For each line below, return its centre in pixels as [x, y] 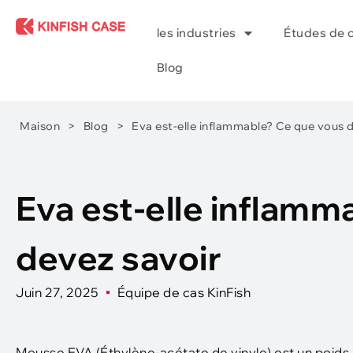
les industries [196, 33]
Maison [40, 126]
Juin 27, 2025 [57, 292]
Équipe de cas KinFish [184, 292]
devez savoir [119, 258]
